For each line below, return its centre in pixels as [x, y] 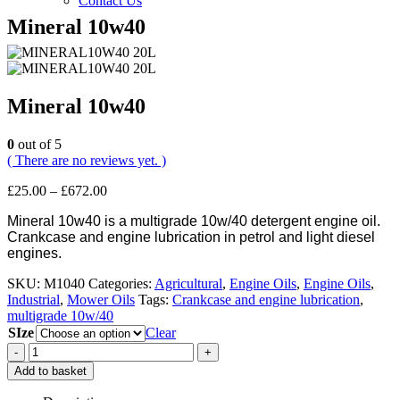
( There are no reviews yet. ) [87, 160]
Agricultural [188, 283]
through [128, 237]
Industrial [33, 299]
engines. [34, 253]
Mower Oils [101, 299]
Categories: [121, 283]
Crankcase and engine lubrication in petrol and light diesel [191, 237]
